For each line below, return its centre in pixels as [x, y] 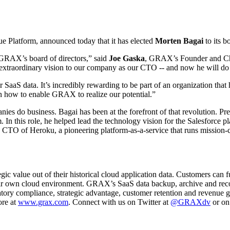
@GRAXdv [190, 202]
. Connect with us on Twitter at [119, 202]
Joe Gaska [127, 59]
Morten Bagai [179, 41]
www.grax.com [43, 202]
